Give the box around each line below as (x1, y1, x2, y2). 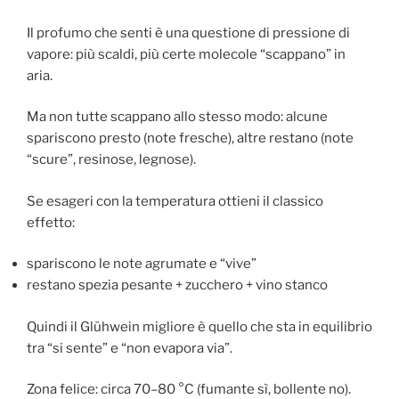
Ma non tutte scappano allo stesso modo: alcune (27, 109, 328, 126)
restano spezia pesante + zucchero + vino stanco (27, 277, 328, 294)
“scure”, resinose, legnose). (27, 151, 196, 168)
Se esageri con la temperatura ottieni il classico (27, 192, 323, 209)
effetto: (27, 214, 75, 231)
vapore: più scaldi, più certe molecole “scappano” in (27, 45, 346, 62)
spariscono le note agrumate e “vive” (27, 256, 256, 273)
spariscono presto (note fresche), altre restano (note (27, 130, 354, 147)
